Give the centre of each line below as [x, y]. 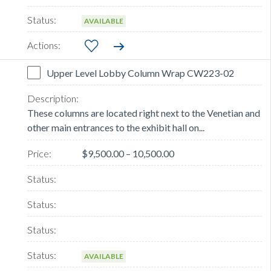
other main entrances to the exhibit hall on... [116, 128]
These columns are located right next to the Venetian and [144, 113]
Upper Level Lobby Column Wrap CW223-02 [140, 73]
